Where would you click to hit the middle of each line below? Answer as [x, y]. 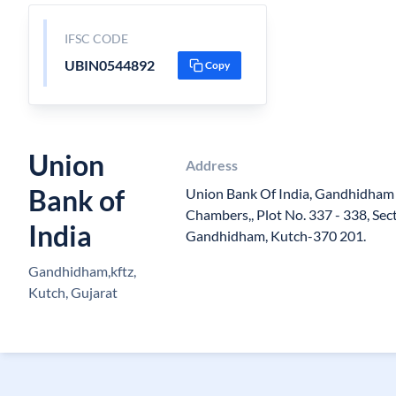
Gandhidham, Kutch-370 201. [276, 236]
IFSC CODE [96, 38]
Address [212, 165]
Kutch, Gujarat [73, 292]
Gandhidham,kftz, [82, 271]
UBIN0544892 [109, 65]
